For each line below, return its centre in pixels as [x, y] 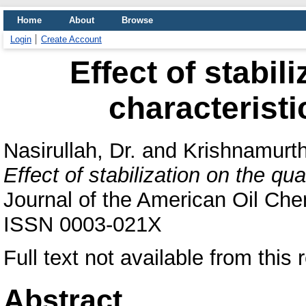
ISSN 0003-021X [83, 224]
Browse [137, 20]
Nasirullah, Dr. [70, 150]
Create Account [71, 39]
